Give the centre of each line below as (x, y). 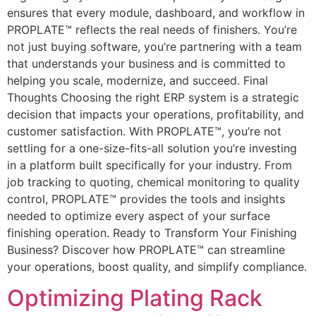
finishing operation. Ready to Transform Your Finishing (152, 232)
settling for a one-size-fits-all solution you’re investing (152, 148)
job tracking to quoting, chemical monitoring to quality (153, 182)
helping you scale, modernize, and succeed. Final (138, 80)
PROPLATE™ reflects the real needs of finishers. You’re (152, 29)
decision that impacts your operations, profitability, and (156, 114)
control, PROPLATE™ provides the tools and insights (146, 199)
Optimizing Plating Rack (135, 298)
